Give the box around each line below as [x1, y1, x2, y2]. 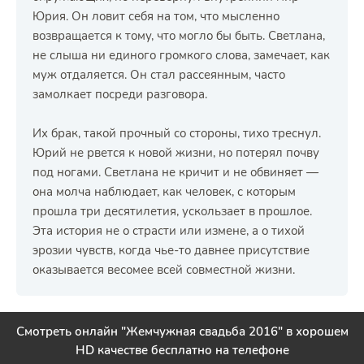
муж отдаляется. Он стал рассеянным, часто [32, 67, 285, 83]
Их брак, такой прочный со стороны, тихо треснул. [32, 125, 321, 141]
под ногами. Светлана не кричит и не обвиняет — [32, 164, 318, 180]
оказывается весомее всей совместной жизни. [32, 262, 295, 278]
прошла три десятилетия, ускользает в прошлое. [32, 203, 312, 219]
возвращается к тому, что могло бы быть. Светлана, [32, 28, 325, 44]
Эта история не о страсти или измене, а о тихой [32, 223, 305, 239]
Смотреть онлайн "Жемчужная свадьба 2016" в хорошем [15, 323, 349, 340]
